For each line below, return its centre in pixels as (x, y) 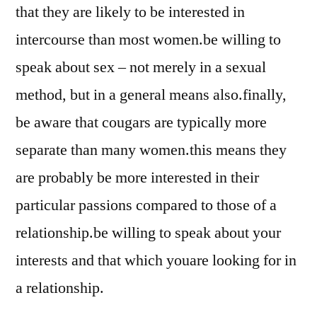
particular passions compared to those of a (146, 205)
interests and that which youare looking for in (156, 260)
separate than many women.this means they (151, 150)
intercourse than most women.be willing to (148, 39)
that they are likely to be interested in (130, 12)
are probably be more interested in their (137, 177)
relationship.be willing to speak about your (148, 232)
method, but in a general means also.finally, (151, 94)
